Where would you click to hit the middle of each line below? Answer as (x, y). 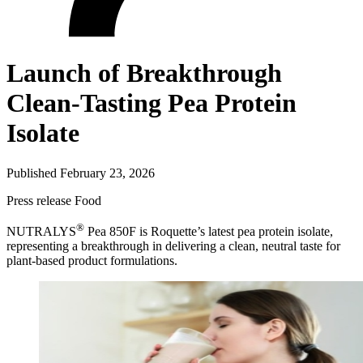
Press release (39, 200)
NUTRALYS (41, 232)
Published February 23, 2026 (81, 173)
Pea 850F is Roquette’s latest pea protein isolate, (209, 232)
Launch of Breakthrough (144, 73)
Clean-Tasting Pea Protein (152, 103)
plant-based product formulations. (92, 261)
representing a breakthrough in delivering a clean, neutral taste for (173, 246)
